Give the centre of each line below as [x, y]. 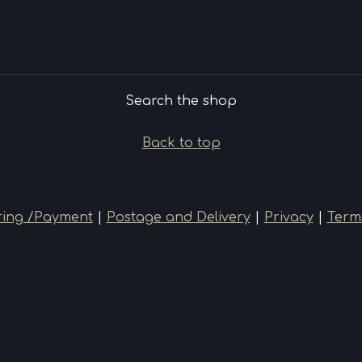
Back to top [181, 143]
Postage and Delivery [178, 217]
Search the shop [181, 101]
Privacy [288, 217]
